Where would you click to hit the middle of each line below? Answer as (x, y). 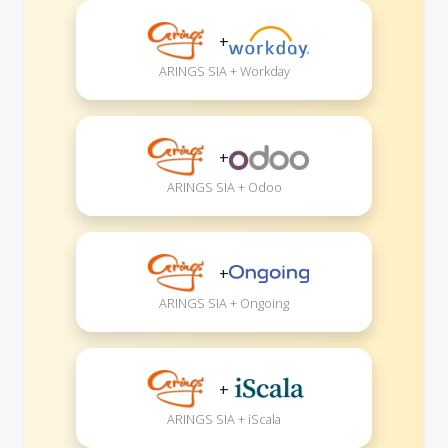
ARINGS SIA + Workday (224, 70)
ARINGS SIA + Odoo (224, 186)
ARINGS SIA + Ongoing (224, 302)
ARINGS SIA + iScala (224, 418)
